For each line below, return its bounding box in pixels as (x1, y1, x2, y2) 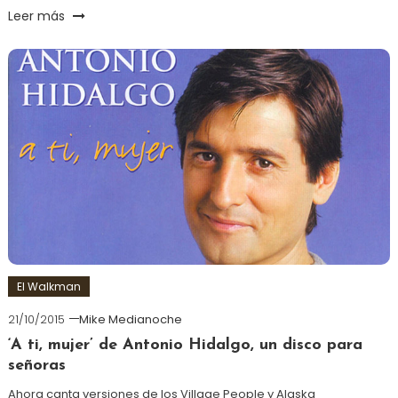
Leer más (7, 6, 68, 25)
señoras (7, 356, 66, 374)
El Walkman (16, 278, 81, 294)
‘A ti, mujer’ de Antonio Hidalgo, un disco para (7, 336, 362, 354)
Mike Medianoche (78, 310, 182, 328)
